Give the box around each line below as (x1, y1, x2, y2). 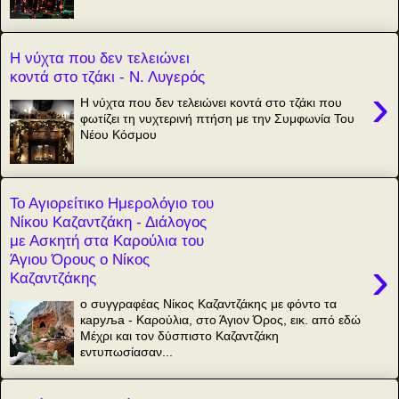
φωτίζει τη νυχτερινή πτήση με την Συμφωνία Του (80, 110, 355, 126)
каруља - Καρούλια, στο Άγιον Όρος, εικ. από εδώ (80, 312, 362, 327)
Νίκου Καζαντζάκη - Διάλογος (10, 213, 207, 232)
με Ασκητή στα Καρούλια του (10, 232, 204, 250)
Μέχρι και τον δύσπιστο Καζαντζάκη (80, 328, 280, 343)
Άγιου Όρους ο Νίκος (10, 250, 150, 269)
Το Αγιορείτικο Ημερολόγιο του (10, 194, 214, 213)
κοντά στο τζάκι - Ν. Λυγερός (10, 68, 205, 86)
